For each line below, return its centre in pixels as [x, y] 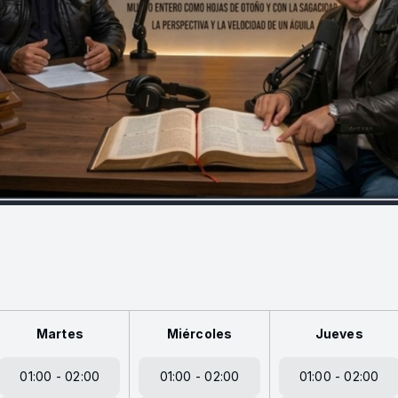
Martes [60, 333]
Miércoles [199, 333]
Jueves [339, 333]
